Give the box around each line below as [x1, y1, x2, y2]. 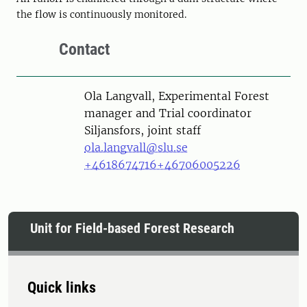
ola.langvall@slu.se [84, 140, 188, 155]
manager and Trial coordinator [84, 106, 251, 121]
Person [55, 88, 92, 103]
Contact [59, 40, 110, 60]
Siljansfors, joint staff [84, 123, 201, 138]
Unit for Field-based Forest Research [30, 220, 234, 237]
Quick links [27, 278, 96, 297]
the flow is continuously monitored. [16, 8, 186, 21]
